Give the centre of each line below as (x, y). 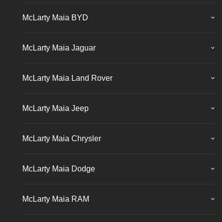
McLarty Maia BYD (55, 17)
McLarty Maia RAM (56, 199)
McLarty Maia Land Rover (67, 78)
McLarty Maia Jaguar (59, 48)
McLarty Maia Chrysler (62, 138)
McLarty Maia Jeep (55, 108)
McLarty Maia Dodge (59, 168)
